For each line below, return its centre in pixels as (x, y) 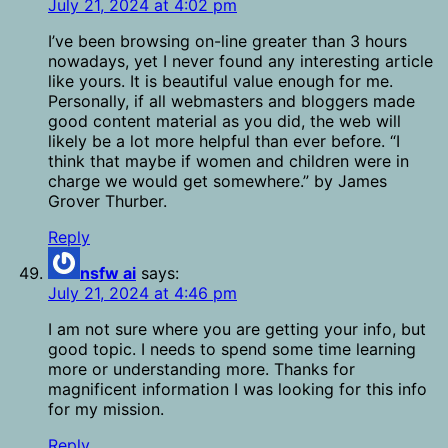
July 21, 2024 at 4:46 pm (142, 293)
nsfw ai (108, 273)
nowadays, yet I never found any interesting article (240, 61)
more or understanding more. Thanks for (201, 369)
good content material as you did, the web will (224, 121)
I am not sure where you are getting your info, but (237, 329)
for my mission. (106, 409)
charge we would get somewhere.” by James (217, 181)
